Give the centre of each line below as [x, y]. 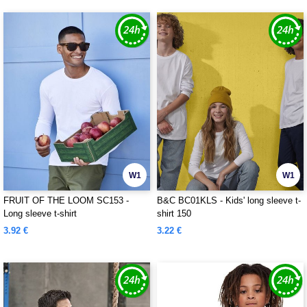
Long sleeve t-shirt [40, 213]
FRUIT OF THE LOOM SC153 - [66, 200]
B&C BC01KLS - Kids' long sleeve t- [229, 200]
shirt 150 [174, 213]
